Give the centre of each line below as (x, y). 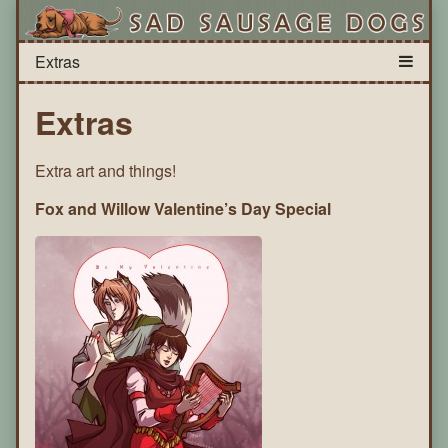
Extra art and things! (105, 171)
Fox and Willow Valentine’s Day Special (183, 209)
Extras (84, 122)
